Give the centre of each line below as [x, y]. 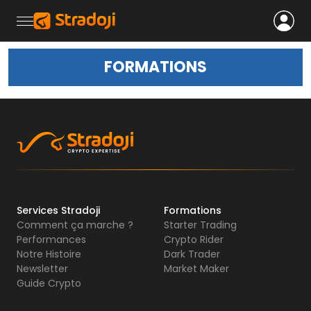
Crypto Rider [194, 239]
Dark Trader [192, 254]
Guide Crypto [49, 283]
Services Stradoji [58, 210]
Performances [51, 239]
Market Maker [196, 269]
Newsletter [42, 269]
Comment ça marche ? [75, 225]
